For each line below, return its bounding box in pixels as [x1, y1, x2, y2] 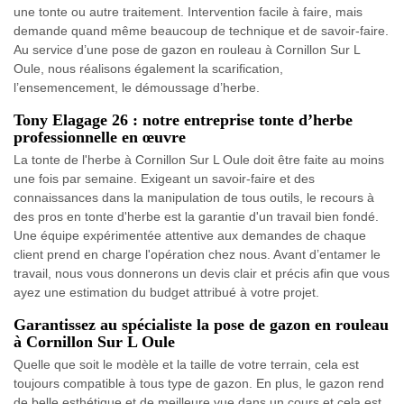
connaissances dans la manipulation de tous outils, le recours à [14, 190, 374, 205]
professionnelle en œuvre [14, 128, 186, 146]
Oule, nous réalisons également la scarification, [14, 61, 283, 76]
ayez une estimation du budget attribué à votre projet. [14, 285, 319, 299]
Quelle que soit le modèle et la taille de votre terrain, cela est [14, 357, 359, 372]
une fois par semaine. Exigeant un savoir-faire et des [14, 171, 315, 186]
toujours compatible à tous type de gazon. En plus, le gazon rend [14, 376, 384, 390]
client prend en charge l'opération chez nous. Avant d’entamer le [14, 247, 381, 262]
